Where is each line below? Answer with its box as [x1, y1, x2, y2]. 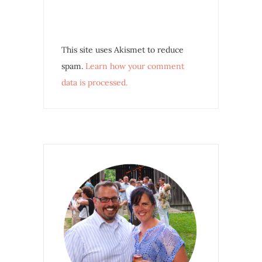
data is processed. [61, 77, 127, 88]
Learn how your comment [85, 61, 184, 72]
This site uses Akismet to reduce [61, 44, 184, 56]
